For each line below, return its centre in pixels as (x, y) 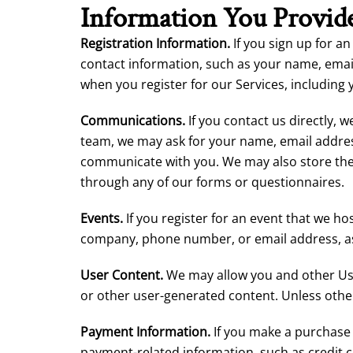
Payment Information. (145, 332)
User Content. (122, 275)
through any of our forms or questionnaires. (212, 182)
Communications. (133, 121)
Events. (102, 218)
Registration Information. (155, 43)
